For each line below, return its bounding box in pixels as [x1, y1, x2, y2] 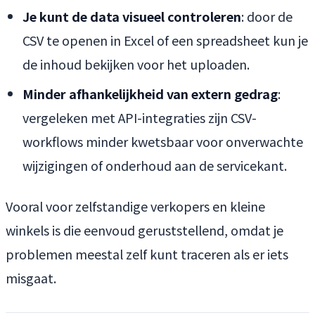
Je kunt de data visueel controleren [22, 6, 241, 25]
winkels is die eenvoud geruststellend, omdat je [6, 220, 283, 239]
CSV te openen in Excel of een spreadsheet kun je [22, 30, 308, 49]
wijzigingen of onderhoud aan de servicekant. [22, 155, 287, 174]
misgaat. [6, 268, 56, 287]
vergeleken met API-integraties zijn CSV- [22, 108, 257, 127]
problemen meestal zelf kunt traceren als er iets [6, 244, 288, 263]
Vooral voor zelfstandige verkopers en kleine [6, 196, 265, 215]
